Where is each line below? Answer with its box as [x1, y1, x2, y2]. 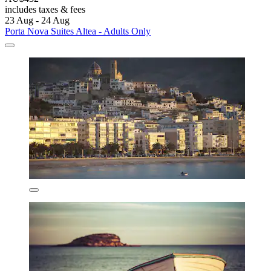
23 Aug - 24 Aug [5, 15, 70, 25]
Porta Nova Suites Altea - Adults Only [5, 25, 151, 36]
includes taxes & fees [5, 4, 85, 15]
